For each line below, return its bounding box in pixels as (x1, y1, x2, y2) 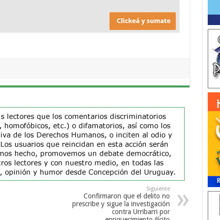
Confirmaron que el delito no (83, 192, 170, 200)
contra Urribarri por (111, 207, 170, 216)
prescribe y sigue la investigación (72, 199, 170, 208)
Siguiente (146, 185, 170, 192)
